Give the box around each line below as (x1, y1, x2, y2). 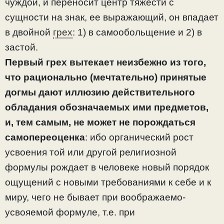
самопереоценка (5, 132, 85, 143)
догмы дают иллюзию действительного (5, 87, 195, 98)
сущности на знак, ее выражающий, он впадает (5, 12, 218, 23)
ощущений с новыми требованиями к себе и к (5, 177, 211, 188)
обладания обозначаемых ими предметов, (5, 102, 208, 113)
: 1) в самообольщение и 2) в (72, 27, 202, 38)
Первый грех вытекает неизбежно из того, (5, 57, 206, 68)
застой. (5, 42, 38, 53)
